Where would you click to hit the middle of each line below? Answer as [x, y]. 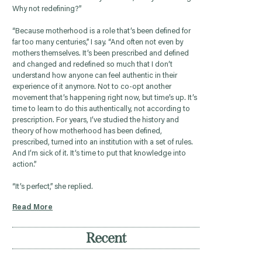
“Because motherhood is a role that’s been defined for [102, 32]
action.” [25, 165]
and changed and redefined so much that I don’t [93, 65]
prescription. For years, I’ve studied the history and [96, 120]
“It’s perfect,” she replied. [53, 187]
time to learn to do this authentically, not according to [101, 109]
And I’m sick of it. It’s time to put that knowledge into [99, 154]
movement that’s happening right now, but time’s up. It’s [105, 98]
